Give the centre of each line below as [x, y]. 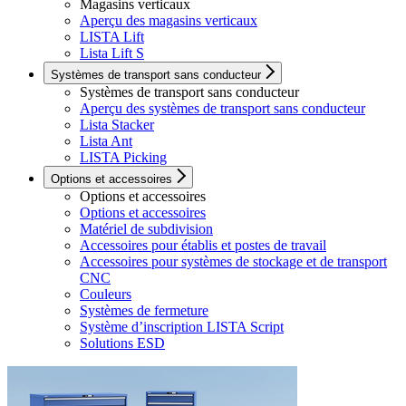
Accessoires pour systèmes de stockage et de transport [233, 262]
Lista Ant [106, 141]
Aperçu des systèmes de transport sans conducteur [222, 109]
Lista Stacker [117, 125]
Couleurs [106, 295]
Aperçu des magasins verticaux [169, 21]
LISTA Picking [123, 158]
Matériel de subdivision [146, 229]
